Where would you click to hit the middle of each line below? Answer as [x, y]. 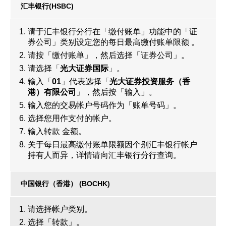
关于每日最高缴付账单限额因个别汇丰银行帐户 [112, 145]
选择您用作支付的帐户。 [72, 118]
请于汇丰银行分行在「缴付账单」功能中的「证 [112, 32]
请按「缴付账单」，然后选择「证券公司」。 [108, 55]
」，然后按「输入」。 [117, 92]
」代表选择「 [85, 81]
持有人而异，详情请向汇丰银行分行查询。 [104, 155]
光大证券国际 [84, 68]
